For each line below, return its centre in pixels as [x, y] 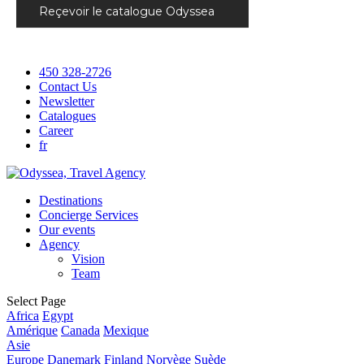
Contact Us [68, 86]
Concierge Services [89, 214]
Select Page [36, 301]
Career [56, 130]
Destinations [71, 200]
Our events [67, 229]
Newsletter [67, 101]
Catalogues [67, 115]
